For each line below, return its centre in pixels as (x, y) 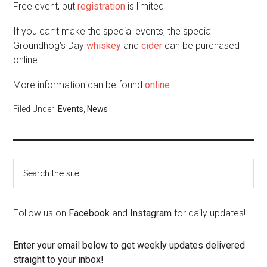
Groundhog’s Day (50, 45)
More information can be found (79, 85)
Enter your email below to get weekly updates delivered (129, 245)
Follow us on (41, 213)
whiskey (104, 45)
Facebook (89, 213)
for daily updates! (209, 213)
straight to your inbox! (59, 259)
